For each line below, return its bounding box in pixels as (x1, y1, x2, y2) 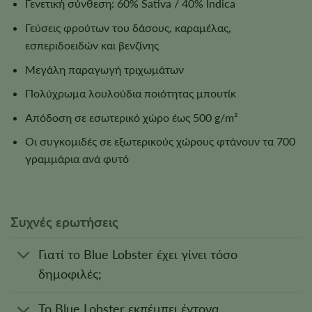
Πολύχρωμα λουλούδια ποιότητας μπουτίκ (24, 86, 236, 100)
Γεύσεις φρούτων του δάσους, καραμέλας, (24, 20, 231, 34)
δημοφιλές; (38, 267, 102, 282)
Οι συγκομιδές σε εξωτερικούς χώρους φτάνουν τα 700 (24, 134, 295, 148)
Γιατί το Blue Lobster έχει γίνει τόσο (38, 247, 238, 263)
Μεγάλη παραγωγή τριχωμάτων (24, 62, 184, 76)
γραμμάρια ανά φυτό (24, 152, 129, 166)
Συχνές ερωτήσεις (10, 213, 118, 230)
